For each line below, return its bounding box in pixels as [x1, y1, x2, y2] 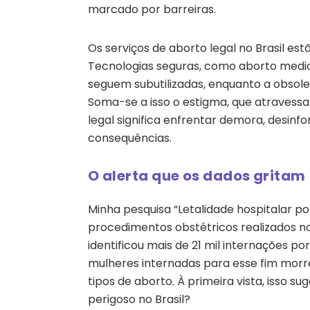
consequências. [88, 129, 172, 146]
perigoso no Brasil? [88, 291, 190, 307]
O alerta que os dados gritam [88, 165, 306, 185]
